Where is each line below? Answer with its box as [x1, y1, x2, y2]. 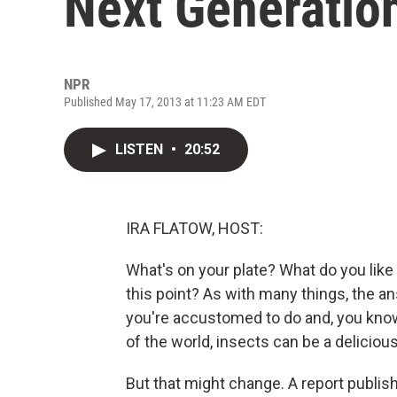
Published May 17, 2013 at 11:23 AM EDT [64, 95, 266, 109]
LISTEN [115, 141, 167, 158]
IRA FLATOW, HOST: [126, 219, 263, 237]
